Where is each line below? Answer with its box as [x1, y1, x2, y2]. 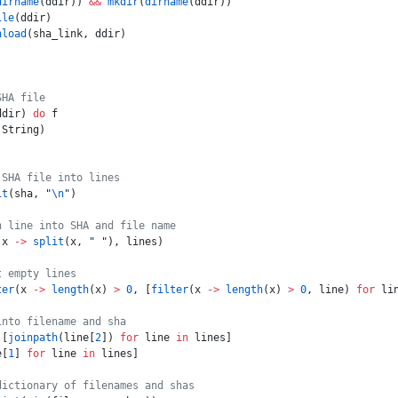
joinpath [8, 331, 58, 344]
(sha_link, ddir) [27, 28, 126, 40]
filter [151, 283, 188, 296]
